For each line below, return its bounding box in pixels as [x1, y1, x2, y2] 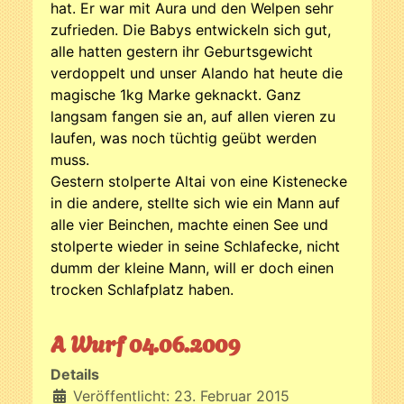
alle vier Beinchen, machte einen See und [50, 215, 328, 234]
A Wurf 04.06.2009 [50, 325, 241, 359]
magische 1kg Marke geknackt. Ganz [50, 85, 301, 104]
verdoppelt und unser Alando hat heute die [50, 63, 343, 82]
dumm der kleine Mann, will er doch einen [50, 258, 334, 277]
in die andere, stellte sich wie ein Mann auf [50, 193, 340, 212]
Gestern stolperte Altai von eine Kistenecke [50, 171, 347, 190]
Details [50, 364, 99, 383]
